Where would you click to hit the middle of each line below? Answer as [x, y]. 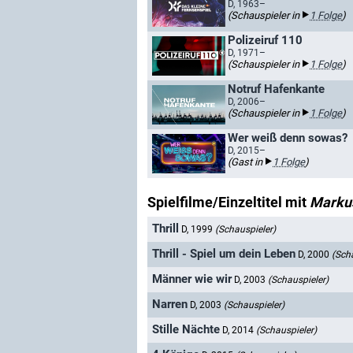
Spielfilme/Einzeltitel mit [229, 202]
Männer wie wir [192, 279]
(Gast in [246, 162]
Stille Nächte [186, 330]
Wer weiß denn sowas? [288, 138]
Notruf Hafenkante [276, 89]
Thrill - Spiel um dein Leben [224, 254]
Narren [170, 305]
